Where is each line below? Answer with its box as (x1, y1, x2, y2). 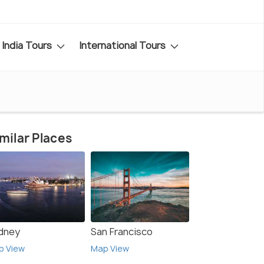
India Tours (2, 38, 54, 52)
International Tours (79, 38, 168, 52)
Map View (91, 243, 129, 255)
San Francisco (91, 225, 153, 239)
